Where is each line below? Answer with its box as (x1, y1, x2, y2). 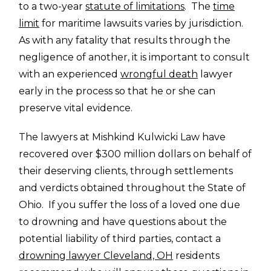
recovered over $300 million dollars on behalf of (19, 148, 252, 160)
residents (173, 250, 220, 262)
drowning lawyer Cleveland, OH (19, 250, 174, 262)
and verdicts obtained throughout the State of (19, 182, 246, 194)
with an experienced (19, 68, 121, 80)
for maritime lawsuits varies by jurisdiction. (39, 18, 246, 30)
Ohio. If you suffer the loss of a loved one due (19, 199, 241, 211)
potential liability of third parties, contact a (19, 233, 221, 245)
